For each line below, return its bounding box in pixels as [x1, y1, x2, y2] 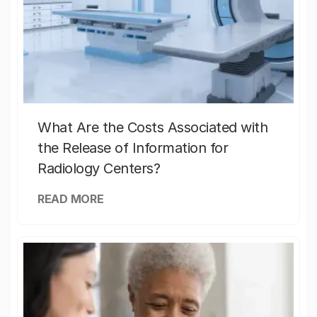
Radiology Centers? [38, 160, 160, 178]
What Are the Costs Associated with [38, 119, 267, 137]
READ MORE [38, 192, 104, 207]
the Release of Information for [38, 139, 228, 157]
